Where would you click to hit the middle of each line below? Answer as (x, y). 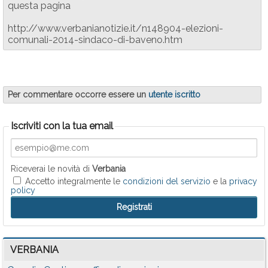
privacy (243, 182)
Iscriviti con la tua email (62, 126)
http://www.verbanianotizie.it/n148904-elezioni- (115, 29)
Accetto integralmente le (74, 182)
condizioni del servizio (167, 182)
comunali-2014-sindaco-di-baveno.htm (95, 40)
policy (23, 191)
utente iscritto (174, 95)
